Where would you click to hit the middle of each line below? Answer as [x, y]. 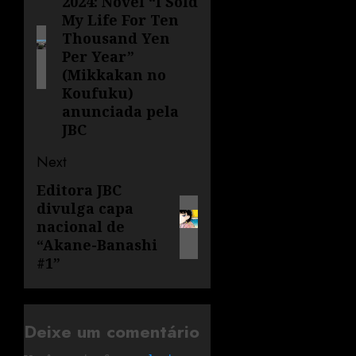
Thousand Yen [116, 39]
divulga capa [85, 209]
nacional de [81, 227]
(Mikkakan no [114, 75]
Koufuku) [98, 93]
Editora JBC [79, 190]
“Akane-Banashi [97, 245]
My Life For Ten [121, 20]
